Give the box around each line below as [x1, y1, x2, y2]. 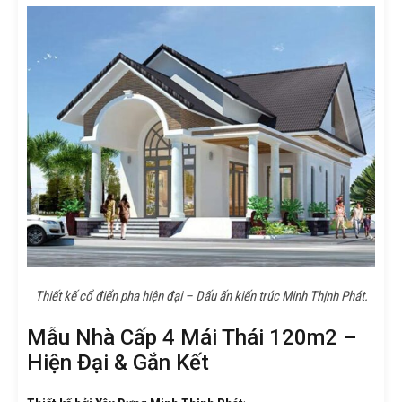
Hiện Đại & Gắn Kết [27, 349, 209, 375]
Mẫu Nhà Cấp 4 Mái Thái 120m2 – [27, 324, 357, 350]
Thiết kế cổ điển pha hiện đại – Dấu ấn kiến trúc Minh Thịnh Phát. [34, 287, 368, 304]
